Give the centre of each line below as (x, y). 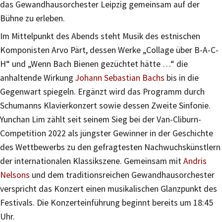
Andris (195, 161)
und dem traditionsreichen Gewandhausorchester (122, 175)
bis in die (182, 78)
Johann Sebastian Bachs (120, 78)
